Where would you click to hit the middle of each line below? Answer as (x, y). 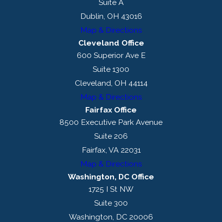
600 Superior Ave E (111, 55)
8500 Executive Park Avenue (111, 122)
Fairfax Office (111, 110)
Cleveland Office (111, 43)
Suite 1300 (111, 69)
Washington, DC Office (111, 176)
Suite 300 (111, 203)
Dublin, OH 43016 (111, 16)
